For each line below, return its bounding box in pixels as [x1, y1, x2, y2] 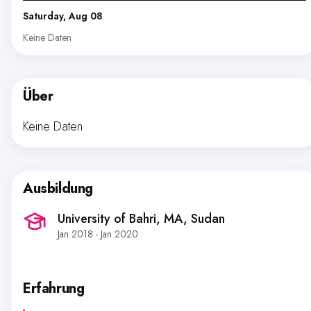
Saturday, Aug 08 [23, 9, 103, 23]
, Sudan [183, 210, 225, 228]
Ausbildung [23, 178, 93, 199]
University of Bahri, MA [58, 210, 183, 228]
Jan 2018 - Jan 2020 [58, 227, 138, 241]
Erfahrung [23, 278, 85, 299]
